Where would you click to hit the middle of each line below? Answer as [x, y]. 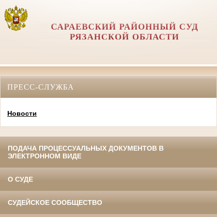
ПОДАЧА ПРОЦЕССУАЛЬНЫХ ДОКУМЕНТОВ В [86, 148]
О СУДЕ [20, 179]
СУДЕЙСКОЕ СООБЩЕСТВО [55, 203]
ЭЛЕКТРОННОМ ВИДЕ [45, 156]
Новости [22, 114]
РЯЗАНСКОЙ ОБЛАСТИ [124, 37]
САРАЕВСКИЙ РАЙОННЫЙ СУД [124, 27]
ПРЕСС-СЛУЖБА [41, 87]
